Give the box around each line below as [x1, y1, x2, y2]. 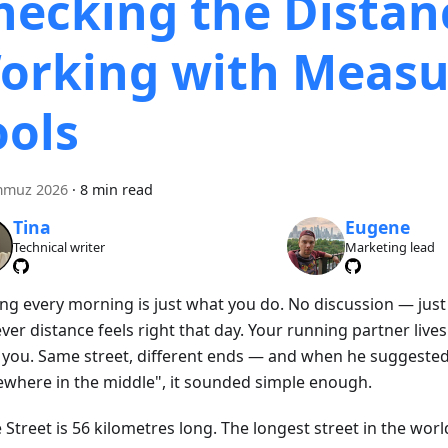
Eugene [345, 214, 411, 239]
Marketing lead [345, 237, 436, 256]
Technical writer [12, 237, 105, 256]
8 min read [80, 180, 153, 200]
